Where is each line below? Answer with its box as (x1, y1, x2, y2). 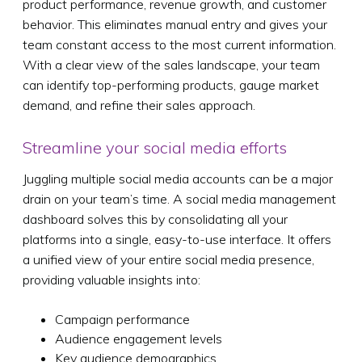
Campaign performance (55, 310, 190, 327)
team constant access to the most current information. (23, 36, 336, 53)
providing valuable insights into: (23, 271, 200, 288)
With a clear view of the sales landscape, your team (23, 56, 320, 73)
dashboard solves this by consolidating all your (23, 210, 288, 227)
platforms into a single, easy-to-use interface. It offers (23, 230, 331, 247)
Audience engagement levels (55, 330, 222, 347)
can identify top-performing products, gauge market (23, 76, 319, 93)
